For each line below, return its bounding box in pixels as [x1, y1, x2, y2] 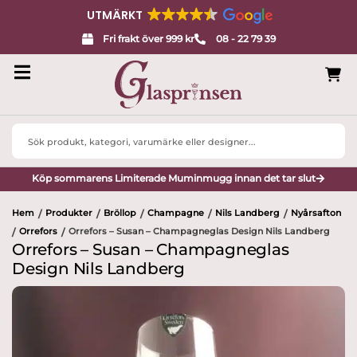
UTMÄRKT [87, 7, 143, 23]
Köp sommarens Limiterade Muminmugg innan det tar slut [32, 171, 316, 184]
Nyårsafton [291, 207, 341, 219]
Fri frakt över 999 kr [103, 33, 194, 45]
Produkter [45, 207, 92, 219]
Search [11, 124, 49, 137]
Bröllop [104, 207, 136, 219]
